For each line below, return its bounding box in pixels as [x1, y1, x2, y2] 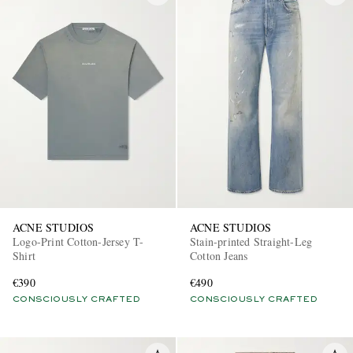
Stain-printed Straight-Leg [190, 234, 313, 250]
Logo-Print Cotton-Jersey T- [13, 234, 144, 250]
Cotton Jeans [190, 248, 248, 264]
